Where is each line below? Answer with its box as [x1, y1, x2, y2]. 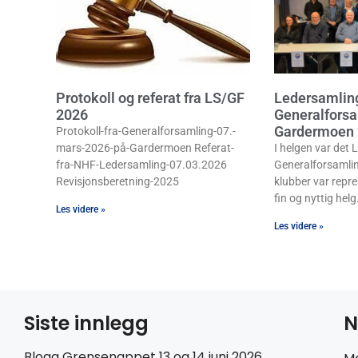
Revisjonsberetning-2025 [56, 174, 179, 188]
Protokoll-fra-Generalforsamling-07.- [56, 124, 236, 137]
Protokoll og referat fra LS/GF [56, 89, 245, 106]
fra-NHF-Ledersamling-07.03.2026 [56, 157, 229, 171]
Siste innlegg [24, 309, 149, 336]
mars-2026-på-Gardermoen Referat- [56, 141, 234, 154]
